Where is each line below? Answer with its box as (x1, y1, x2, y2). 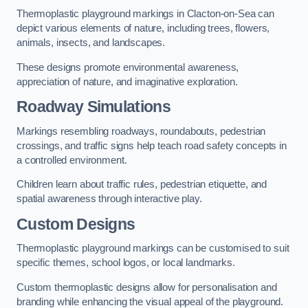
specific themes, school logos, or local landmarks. (16, 257, 235, 269)
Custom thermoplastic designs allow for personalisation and (16, 281, 277, 293)
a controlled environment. (16, 154, 127, 166)
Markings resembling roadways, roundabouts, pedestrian (16, 125, 266, 137)
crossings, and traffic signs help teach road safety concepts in (16, 140, 287, 151)
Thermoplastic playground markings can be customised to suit (16, 243, 289, 254)
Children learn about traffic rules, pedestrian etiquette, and (16, 179, 267, 190)
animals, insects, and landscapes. (16, 37, 166, 49)
